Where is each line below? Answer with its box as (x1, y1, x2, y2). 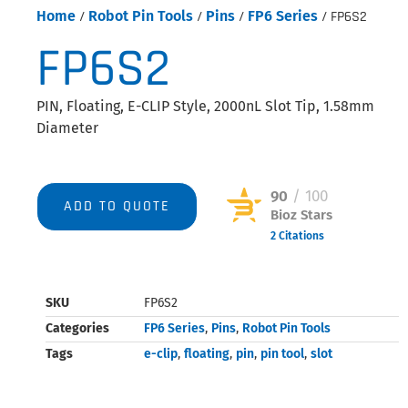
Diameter (36, 119, 98, 137)
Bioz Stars (270, 207, 332, 224)
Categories (46, 321, 109, 337)
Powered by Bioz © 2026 (226, 257, 347, 270)
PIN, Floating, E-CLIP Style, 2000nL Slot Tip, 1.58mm (36, 97, 374, 115)
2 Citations (270, 229, 324, 243)
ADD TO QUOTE (64, 197, 170, 217)
